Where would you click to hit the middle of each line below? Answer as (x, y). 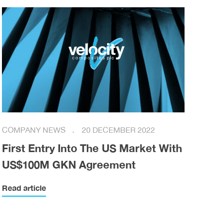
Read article (24, 188)
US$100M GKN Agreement (69, 165)
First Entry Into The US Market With (92, 148)
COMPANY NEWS (35, 130)
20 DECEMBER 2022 (119, 130)
